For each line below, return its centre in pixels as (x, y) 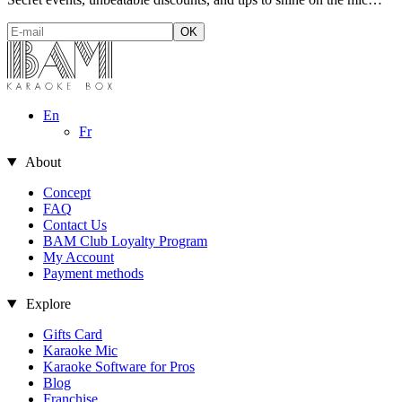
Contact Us (75, 225)
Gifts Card (73, 335)
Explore (46, 304)
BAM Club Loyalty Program (125, 241)
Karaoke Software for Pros (119, 367)
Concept (67, 193)
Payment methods (93, 274)
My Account (79, 258)
